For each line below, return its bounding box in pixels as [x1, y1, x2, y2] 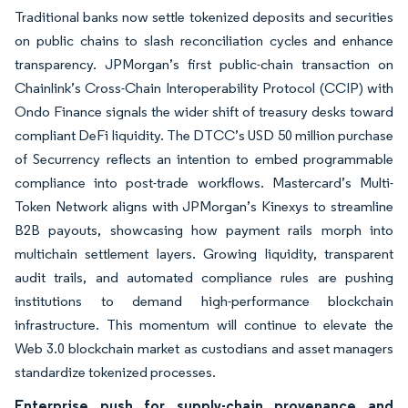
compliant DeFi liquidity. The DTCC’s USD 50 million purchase [15, 127, 393, 144]
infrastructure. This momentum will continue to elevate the [15, 316, 393, 333]
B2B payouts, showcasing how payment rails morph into [15, 221, 393, 239]
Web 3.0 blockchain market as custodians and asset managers [15, 340, 393, 357]
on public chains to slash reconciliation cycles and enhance [15, 32, 393, 49]
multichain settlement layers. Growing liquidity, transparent [15, 245, 393, 262]
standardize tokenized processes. [15, 363, 216, 381]
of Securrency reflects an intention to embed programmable [15, 150, 393, 168]
